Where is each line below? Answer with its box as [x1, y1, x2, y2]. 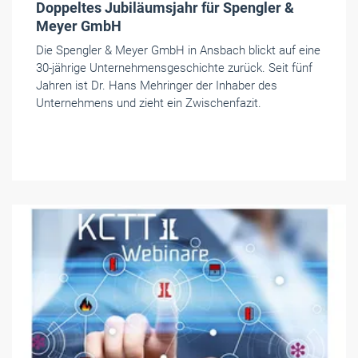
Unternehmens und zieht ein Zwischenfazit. [36, 95, 261, 110]
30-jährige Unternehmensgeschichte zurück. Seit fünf [36, 60, 312, 75]
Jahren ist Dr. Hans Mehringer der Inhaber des [36, 78, 277, 93]
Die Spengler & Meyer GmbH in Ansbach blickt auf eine [36, 42, 320, 58]
